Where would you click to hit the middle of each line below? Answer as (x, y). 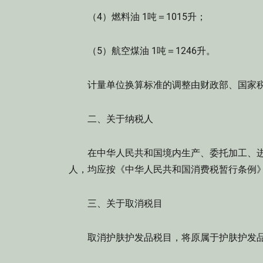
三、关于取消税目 (116, 203)
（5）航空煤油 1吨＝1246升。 (142, 51)
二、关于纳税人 (111, 119)
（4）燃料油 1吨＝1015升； (137, 17)
